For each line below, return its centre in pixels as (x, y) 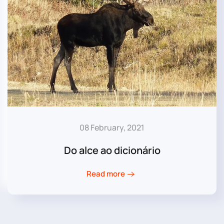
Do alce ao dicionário (112, 150)
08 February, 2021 (112, 127)
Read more (106, 174)
